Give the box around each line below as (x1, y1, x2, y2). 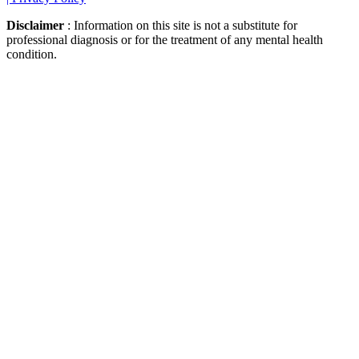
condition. (6, 46, 57, 61)
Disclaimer (6, 18, 67, 32)
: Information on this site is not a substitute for (67, 18, 297, 32)
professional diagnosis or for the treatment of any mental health (6, 32, 323, 46)
